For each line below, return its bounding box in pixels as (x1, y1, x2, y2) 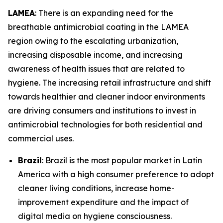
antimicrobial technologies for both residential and (8, 119, 203, 129)
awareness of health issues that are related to (8, 63, 185, 74)
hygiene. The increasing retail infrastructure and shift (8, 77, 211, 88)
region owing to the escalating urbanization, (8, 35, 178, 46)
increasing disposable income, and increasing (8, 49, 183, 60)
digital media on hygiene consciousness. (18, 211, 172, 221)
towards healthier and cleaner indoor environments (8, 91, 205, 102)
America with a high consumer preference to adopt (18, 169, 214, 179)
